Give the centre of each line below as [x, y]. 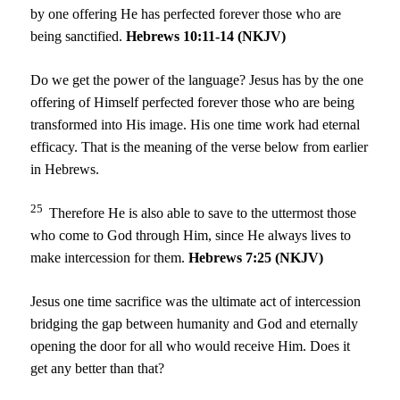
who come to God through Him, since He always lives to [191, 236]
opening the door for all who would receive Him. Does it [191, 346]
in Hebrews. [65, 170]
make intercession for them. [110, 258]
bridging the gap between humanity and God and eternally [195, 324]
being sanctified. [79, 37]
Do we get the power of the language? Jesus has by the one [197, 80]
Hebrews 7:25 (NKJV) [256, 258]
